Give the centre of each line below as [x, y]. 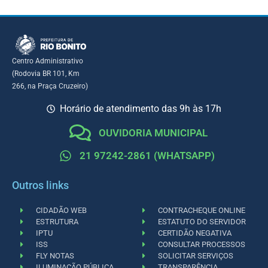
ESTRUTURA [57, 221]
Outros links [40, 185]
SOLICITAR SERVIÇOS [196, 255]
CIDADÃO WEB [62, 210]
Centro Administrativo [48, 61]
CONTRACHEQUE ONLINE [202, 210]
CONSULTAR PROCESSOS [202, 244]
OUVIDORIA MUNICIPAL [153, 133]
